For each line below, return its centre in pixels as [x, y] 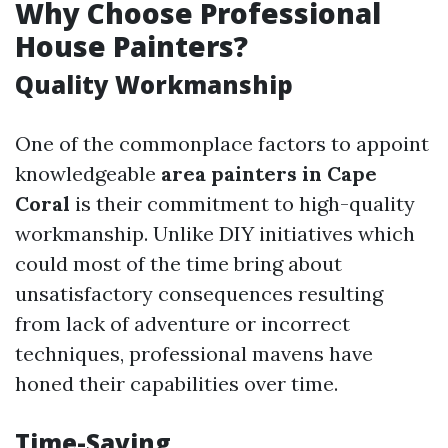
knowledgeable [88, 173]
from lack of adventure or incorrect [182, 323]
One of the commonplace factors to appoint [222, 143]
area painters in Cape [269, 173]
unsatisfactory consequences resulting [199, 293]
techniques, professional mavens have [194, 353]
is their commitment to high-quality [242, 203]
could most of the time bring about [178, 263]
